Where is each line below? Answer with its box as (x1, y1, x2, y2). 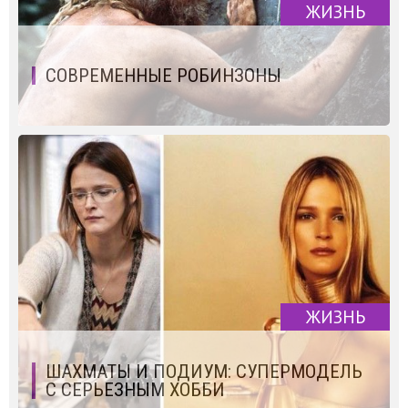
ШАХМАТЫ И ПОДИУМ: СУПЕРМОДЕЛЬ (46, 360, 362, 382)
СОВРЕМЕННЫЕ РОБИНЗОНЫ (46, 64, 281, 87)
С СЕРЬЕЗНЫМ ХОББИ (46, 378, 225, 401)
